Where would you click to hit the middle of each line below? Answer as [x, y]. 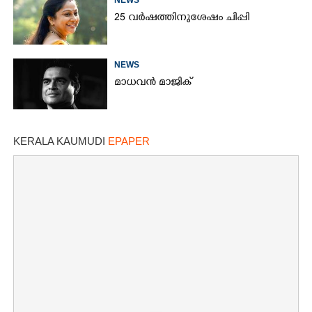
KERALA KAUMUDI [61, 141]
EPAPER [129, 141]
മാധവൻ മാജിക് [153, 83]
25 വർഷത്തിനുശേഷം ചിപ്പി [182, 18]
